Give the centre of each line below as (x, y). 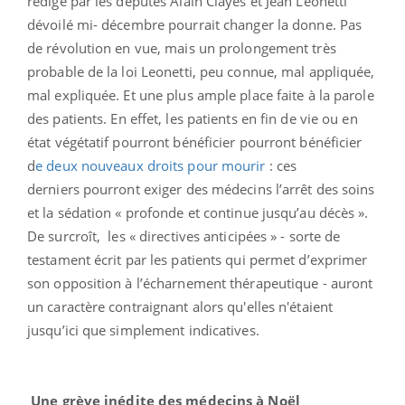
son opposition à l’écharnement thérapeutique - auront (200, 283)
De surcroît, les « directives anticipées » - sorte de (184, 235)
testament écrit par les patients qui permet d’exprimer (198, 259)
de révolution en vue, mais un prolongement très (182, 47)
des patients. (67, 118)
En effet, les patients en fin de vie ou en (234, 118)
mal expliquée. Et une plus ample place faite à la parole (201, 94)
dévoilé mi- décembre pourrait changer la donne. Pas (195, 24)
